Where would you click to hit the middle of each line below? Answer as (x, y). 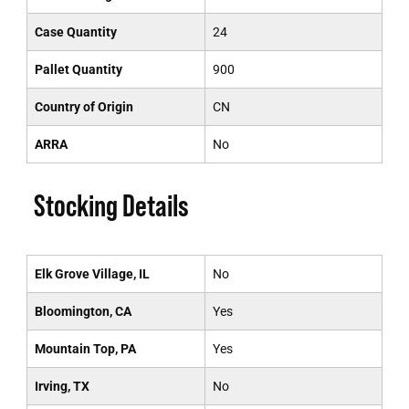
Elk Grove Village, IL (92, 274)
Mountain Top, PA (85, 349)
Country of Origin (84, 107)
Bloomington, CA (83, 311)
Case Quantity (75, 32)
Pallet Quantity (78, 69)
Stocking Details (111, 205)
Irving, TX (62, 386)
